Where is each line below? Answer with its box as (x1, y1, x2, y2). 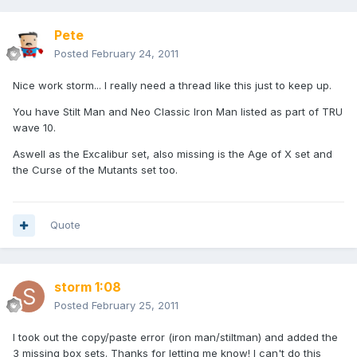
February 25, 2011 (92, 299, 178, 312)
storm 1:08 (54, 279, 121, 296)
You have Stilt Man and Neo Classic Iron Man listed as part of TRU (13, 105, 343, 119)
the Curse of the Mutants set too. (13, 163, 178, 177)
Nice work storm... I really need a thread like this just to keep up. (13, 79, 331, 92)
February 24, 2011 (92, 47, 178, 61)
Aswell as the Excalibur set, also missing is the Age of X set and (13, 147, 332, 161)
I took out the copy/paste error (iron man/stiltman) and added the (13, 331, 338, 344)
